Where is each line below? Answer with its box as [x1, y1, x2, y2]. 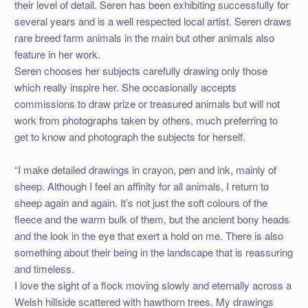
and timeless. [14, 261, 74, 276]
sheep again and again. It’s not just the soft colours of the [14, 195, 267, 210]
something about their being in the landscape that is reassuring [14, 245, 293, 260]
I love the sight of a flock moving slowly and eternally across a [14, 278, 291, 293]
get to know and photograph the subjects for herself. [14, 129, 245, 144]
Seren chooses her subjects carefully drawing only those [14, 63, 267, 78]
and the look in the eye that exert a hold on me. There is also [14, 228, 283, 243]
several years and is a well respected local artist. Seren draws [14, 13, 291, 28]
